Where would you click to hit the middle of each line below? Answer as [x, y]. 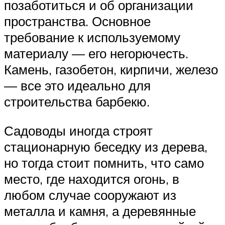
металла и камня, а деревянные [100, 211]
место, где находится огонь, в [92, 179]
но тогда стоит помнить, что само [104, 163]
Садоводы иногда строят [78, 131]
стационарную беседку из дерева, [106, 147]
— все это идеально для [77, 86]
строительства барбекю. [77, 102]
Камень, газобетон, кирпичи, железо [111, 70]
